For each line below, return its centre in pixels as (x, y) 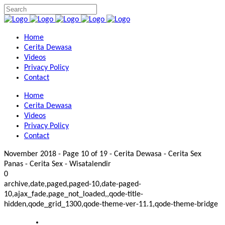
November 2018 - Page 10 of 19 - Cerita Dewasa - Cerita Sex (103, 154)
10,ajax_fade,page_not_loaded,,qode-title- (74, 194)
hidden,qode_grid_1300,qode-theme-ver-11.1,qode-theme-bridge (111, 204)
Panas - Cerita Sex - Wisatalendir (58, 164)
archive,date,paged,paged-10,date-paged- (73, 184)
